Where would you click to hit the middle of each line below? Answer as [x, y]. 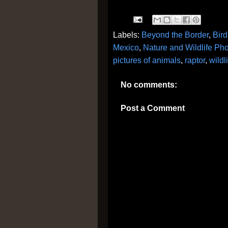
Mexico [126, 48]
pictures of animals [147, 60]
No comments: [149, 85]
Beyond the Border [175, 35]
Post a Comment [153, 108]
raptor [195, 60]
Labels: [127, 35]
